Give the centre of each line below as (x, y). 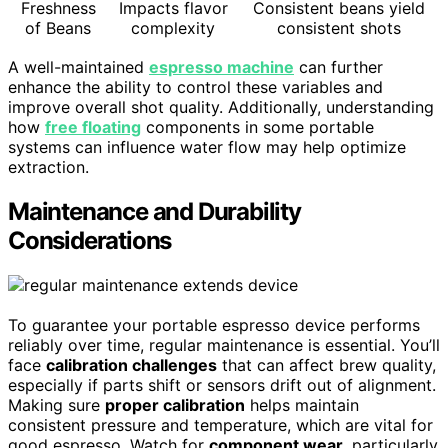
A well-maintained (78, 67)
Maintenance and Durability (154, 211)
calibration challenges (131, 364)
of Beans (58, 28)
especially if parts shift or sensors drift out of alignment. (222, 384)
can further (338, 67)
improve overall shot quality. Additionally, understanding (221, 107)
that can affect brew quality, (326, 364)
